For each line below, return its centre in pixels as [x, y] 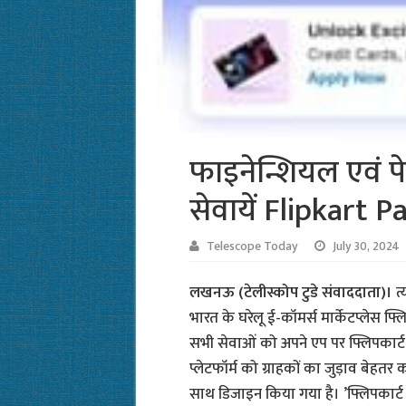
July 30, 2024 [366, 247]
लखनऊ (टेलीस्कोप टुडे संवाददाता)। [292, 293]
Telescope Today [252, 247]
